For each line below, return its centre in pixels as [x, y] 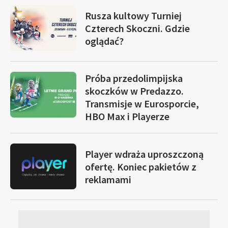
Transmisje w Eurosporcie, [142, 104]
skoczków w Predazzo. [134, 91]
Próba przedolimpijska [134, 78]
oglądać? [104, 41]
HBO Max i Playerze [127, 116]
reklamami [108, 179]
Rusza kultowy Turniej [133, 15]
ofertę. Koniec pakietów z [141, 166]
